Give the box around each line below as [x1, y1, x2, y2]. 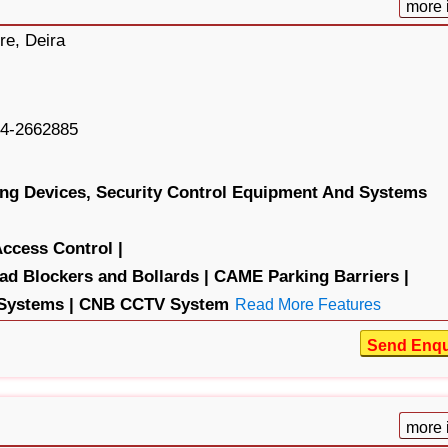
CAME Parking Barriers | [213, 266, 409, 286]
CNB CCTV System [78, 294, 229, 314]
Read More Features [234, 295, 381, 313]
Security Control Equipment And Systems [95, 182, 427, 202]
